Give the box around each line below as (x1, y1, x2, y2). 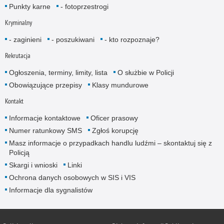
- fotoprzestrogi (60, 2, 108, 10)
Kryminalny (4, 17, 32, 27)
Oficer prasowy (90, 114, 138, 122)
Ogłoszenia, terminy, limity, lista (8, 68, 107, 77)
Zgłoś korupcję (91, 126, 138, 135)
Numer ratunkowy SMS (8, 126, 82, 135)
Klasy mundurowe (91, 81, 148, 89)
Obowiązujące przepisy (8, 81, 82, 89)
